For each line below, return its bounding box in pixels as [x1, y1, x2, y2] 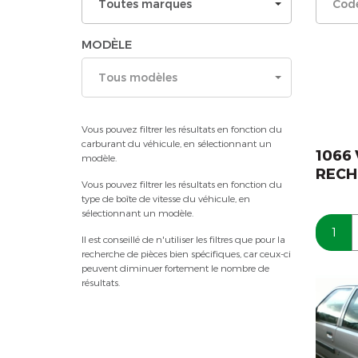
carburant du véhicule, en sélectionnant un [82, 137, 272, 149]
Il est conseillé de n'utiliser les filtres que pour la [82, 233, 285, 245]
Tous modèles [98, 70, 177, 85]
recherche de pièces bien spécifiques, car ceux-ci [82, 248, 291, 259]
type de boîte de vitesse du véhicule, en [82, 193, 250, 204]
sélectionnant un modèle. [82, 207, 193, 218]
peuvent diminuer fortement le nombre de [82, 262, 269, 273]
